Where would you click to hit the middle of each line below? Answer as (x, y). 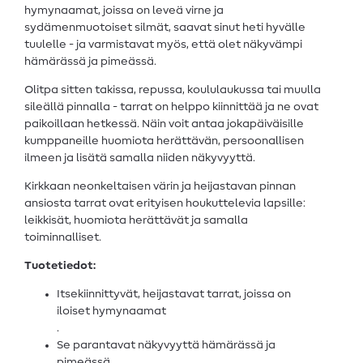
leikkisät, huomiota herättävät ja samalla (136, 220)
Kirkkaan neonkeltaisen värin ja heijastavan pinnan (160, 186)
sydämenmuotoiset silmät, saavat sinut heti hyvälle (165, 27)
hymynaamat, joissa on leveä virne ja (124, 10)
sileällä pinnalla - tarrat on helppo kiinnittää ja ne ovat (171, 107)
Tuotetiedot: (60, 265)
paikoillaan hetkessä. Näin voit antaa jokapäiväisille (164, 124)
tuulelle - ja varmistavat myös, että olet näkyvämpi (163, 44)
